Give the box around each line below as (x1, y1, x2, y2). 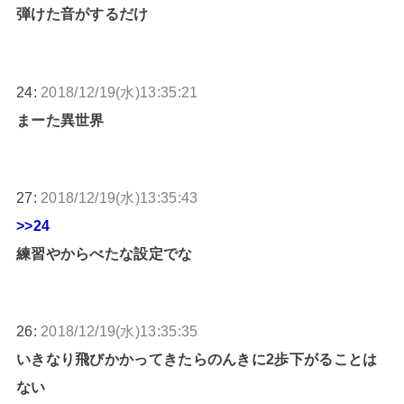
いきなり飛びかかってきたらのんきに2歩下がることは (15, 351, 378, 368)
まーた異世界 (15, 111, 105, 128)
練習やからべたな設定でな (15, 244, 193, 262)
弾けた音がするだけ (15, 5, 149, 23)
